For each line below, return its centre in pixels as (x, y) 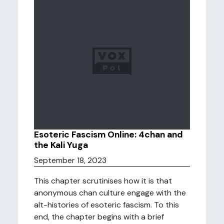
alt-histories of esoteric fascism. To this (106, 205)
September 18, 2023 (70, 160)
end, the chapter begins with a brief (99, 217)
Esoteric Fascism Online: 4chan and (108, 134)
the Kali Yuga (61, 145)
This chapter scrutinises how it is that (103, 181)
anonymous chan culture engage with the (110, 193)
